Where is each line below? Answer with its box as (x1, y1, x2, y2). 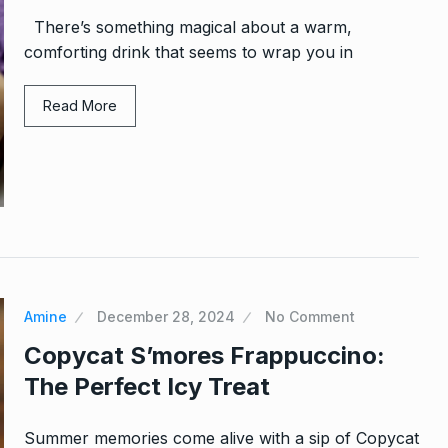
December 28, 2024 (97, 308, 235, 326)
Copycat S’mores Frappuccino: (24, 341, 385, 371)
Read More (43, 96, 117, 114)
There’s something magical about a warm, (24, 16, 352, 37)
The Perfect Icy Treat (24, 372, 270, 402)
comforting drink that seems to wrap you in (24, 41, 353, 62)
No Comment (265, 308, 355, 326)
